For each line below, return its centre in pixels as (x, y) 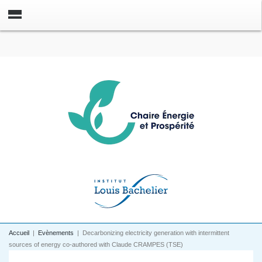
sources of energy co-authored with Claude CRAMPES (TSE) (96, 244)
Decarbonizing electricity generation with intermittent (156, 233)
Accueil (19, 233)
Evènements (56, 233)
